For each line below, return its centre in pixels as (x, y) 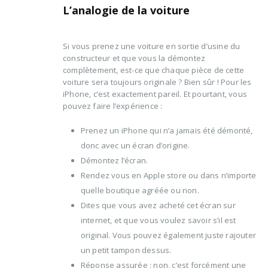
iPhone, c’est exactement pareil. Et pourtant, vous (155, 94)
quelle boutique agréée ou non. (140, 191)
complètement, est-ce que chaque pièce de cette (154, 70)
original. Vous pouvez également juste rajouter (168, 235)
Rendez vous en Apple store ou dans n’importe (168, 176)
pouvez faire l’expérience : (113, 106)
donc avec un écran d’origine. (135, 146)
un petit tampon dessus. (126, 250)
